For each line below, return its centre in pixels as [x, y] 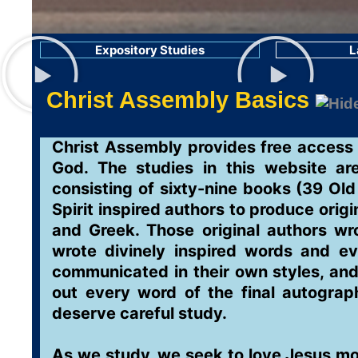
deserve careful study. [141, 313]
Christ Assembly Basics [178, 99]
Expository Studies [150, 50]
